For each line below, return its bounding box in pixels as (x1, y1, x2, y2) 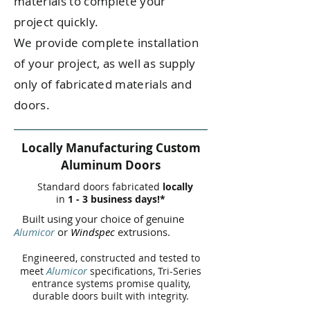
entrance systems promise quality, (31, 277, 190, 290)
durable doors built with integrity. (33, 289, 189, 302)
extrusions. (115, 225, 170, 239)
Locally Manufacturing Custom (21, 140, 201, 156)
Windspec (71, 225, 115, 239)
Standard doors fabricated (31, 180, 160, 193)
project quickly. (14, 14, 99, 30)
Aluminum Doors (61, 157, 161, 173)
